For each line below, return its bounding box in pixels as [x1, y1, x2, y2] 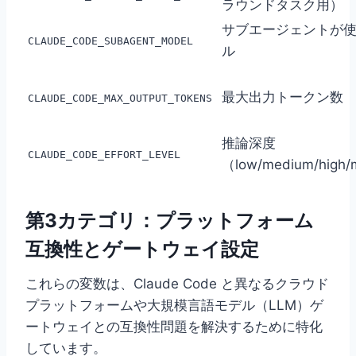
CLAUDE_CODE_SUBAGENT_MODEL [28, 35, 193, 48]
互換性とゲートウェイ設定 [25, 238, 259, 261]
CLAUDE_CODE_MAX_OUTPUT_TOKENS [28, 92, 212, 105]
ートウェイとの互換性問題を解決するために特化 [25, 319, 323, 335]
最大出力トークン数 [222, 89, 343, 106]
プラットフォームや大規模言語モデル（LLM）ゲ [25, 297, 323, 314]
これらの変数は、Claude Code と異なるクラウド [25, 276, 329, 292]
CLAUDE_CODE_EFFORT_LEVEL [28, 149, 180, 161]
